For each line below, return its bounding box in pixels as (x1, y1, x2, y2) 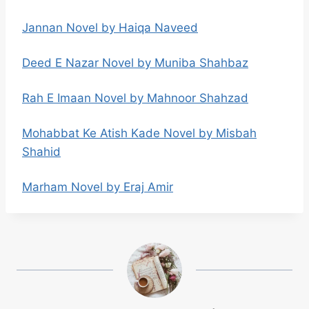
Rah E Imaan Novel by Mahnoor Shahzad (22, 91, 248, 105)
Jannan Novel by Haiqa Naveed (22, 21, 198, 34)
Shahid (22, 145, 61, 159)
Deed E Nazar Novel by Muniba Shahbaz (22, 56, 248, 70)
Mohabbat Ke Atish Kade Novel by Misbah (22, 126, 257, 140)
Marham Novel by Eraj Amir (22, 180, 173, 194)
